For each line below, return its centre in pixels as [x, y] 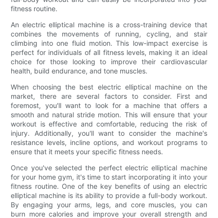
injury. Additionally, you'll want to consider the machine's [109, 133]
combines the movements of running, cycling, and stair [109, 34]
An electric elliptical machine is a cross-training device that [109, 24]
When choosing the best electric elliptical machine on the [109, 87]
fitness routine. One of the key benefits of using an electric [109, 186]
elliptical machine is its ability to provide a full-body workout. [109, 195]
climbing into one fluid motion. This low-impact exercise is [109, 43]
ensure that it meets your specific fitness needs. [87, 151]
